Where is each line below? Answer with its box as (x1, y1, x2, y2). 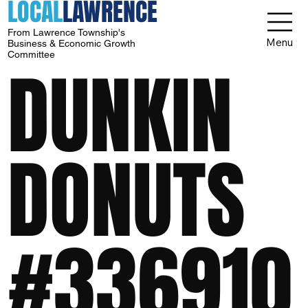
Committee (8, 49, 58, 60)
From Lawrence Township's (8, 27, 126, 38)
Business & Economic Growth (8, 38, 136, 49)
